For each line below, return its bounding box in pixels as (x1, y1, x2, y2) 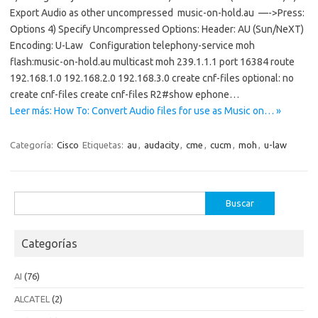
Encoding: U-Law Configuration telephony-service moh (10, 40, 255, 51)
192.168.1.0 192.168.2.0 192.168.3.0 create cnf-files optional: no (10, 72, 294, 84)
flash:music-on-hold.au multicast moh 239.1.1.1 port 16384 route (10, 56, 295, 67)
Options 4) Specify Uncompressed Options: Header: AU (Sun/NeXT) (10, 23, 304, 35)
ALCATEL (14, 294, 50, 304)
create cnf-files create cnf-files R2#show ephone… (10, 89, 239, 100)
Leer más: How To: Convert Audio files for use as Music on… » (10, 105, 281, 116)
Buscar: (13, 194, 43, 204)
